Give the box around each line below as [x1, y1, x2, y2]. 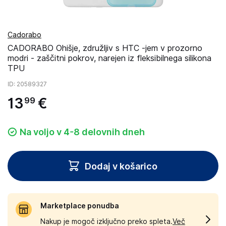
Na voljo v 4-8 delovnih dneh [20, 127, 145, 137]
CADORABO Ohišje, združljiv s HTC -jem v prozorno [8, 43, 202, 53]
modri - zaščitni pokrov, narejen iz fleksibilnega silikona [8, 53, 211, 63]
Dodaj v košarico [85, 160, 157, 172]
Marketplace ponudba [40, 202, 119, 210]
